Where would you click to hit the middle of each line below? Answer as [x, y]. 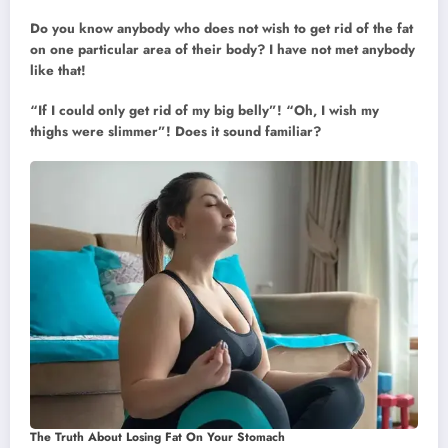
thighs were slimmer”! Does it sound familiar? [175, 132]
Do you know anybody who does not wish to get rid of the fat [221, 28]
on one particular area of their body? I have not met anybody [222, 49]
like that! [58, 70]
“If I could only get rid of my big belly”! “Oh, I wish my [204, 111]
